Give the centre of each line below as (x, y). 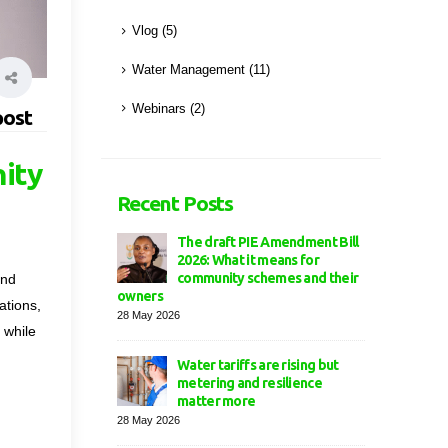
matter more (216, 401)
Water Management (188, 70)
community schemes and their (268, 278)
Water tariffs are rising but (258, 365)
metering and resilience (249, 383)
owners (140, 296)
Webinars (159, 108)
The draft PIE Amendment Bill (268, 242)
